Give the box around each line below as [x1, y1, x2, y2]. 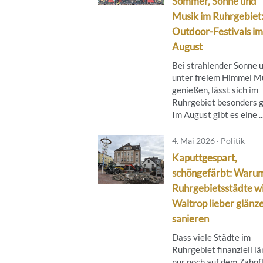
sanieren [172, 212, 209, 225]
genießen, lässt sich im [172, 84, 258, 95]
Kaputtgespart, [172, 151, 237, 164]
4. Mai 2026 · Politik [172, 135, 245, 146]
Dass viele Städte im [172, 231, 251, 242]
